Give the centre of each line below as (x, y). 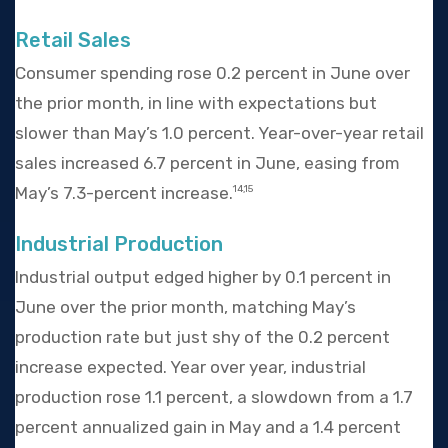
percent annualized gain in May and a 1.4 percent (208, 426)
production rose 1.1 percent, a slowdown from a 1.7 (214, 396)
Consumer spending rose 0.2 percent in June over (212, 72)
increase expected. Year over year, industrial (190, 366)
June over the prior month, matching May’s (185, 306)
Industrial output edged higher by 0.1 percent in (203, 276)
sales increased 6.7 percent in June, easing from (207, 162)
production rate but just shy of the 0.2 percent (202, 336)
